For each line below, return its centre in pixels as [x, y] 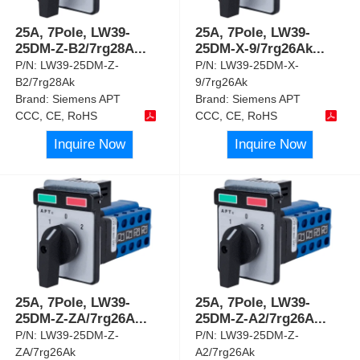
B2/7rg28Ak [45, 82]
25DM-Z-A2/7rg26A [255, 319]
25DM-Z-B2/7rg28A [75, 48]
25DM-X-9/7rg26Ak [254, 48]
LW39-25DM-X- [260, 65]
